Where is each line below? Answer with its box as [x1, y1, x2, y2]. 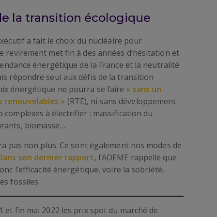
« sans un [126, 84, 162, 94]
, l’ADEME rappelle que [94, 152, 177, 163]
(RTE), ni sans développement [65, 96, 176, 107]
